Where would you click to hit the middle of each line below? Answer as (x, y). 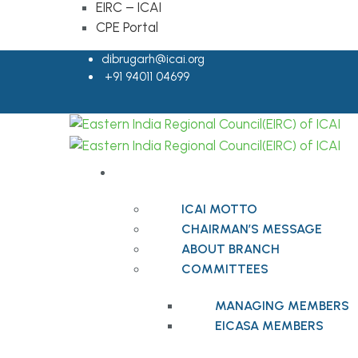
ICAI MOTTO (219, 209)
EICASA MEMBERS (269, 325)
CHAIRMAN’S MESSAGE (252, 229)
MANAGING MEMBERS (282, 305)
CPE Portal (127, 27)
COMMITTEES (225, 268)
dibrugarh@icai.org (153, 59)
